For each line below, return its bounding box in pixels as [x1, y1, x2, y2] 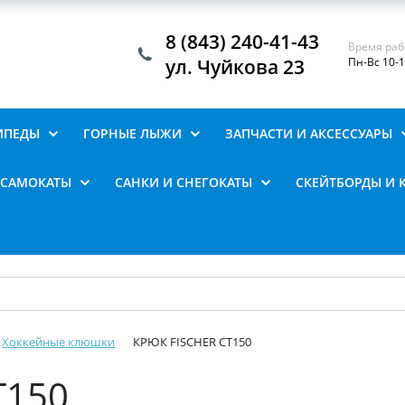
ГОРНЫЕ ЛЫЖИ [83, 125, 182, 142]
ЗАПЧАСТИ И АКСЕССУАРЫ [225, 125, 392, 142]
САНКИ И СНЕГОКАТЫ [115, 174, 252, 191]
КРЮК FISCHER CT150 [133, 334, 251, 350]
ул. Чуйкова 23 [165, 54, 306, 80]
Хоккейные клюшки [2, 334, 115, 350]
